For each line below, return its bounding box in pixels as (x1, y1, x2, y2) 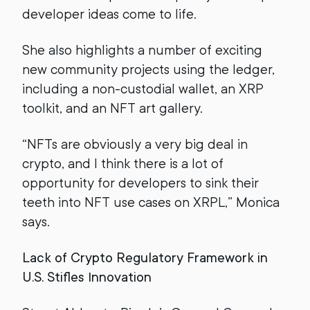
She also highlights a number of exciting (22, 42, 262, 58)
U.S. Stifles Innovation (22, 269, 152, 285)
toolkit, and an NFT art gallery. (22, 100, 203, 116)
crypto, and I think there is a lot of (22, 156, 224, 172)
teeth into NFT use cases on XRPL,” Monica (22, 194, 280, 210)
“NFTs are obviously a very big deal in (22, 136, 248, 152)
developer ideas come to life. (22, 6, 197, 22)
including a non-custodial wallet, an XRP (22, 81, 264, 97)
